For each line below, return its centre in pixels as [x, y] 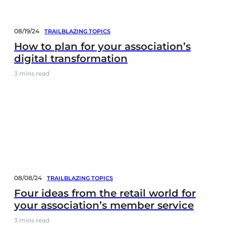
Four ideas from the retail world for [105, 193]
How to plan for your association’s [102, 46]
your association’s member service [104, 205]
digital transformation [71, 58]
